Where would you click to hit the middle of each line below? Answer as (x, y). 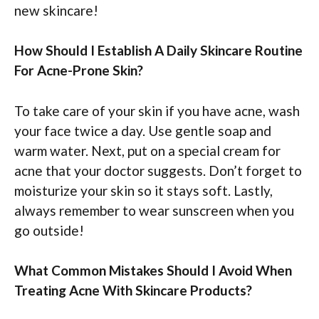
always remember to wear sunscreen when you (154, 210)
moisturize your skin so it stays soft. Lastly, (143, 190)
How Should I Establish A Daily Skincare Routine (158, 51)
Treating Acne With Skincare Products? (133, 291)
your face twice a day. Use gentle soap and (143, 130)
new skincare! (56, 10)
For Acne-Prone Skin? (79, 70)
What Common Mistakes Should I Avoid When (153, 271)
